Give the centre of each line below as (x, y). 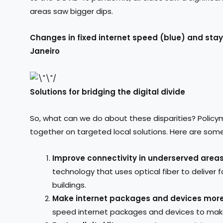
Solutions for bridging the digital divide (108, 92)
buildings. (69, 185)
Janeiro (45, 51)
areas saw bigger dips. (71, 11)
